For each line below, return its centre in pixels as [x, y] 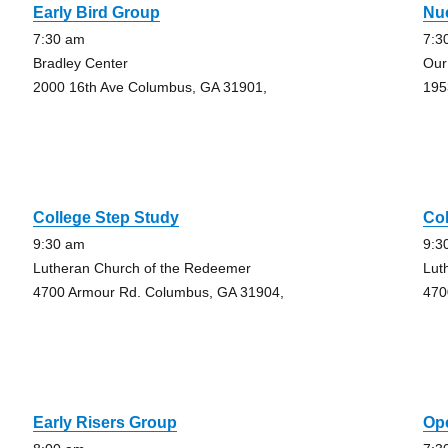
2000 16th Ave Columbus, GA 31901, [149, 87]
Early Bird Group [96, 12]
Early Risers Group [104, 422]
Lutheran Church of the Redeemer [141, 268]
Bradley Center [80, 63]
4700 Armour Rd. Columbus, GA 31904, [158, 292]
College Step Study [105, 217]
